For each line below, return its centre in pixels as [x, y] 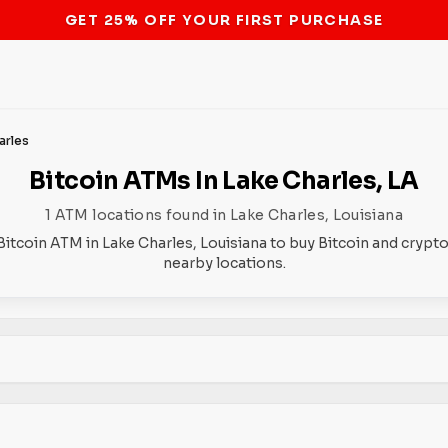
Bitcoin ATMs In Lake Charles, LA [224, 181]
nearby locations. [224, 263]
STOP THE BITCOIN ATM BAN [224, 19]
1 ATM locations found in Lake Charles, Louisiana [224, 215]
